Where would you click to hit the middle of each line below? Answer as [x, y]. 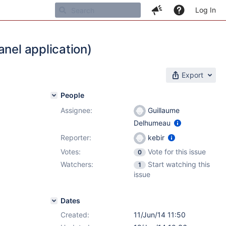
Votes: [71, 152]
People [72, 95]
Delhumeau [153, 123]
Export [192, 75]
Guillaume [163, 110]
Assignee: [76, 110]
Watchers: [77, 164]
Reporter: [76, 137]
